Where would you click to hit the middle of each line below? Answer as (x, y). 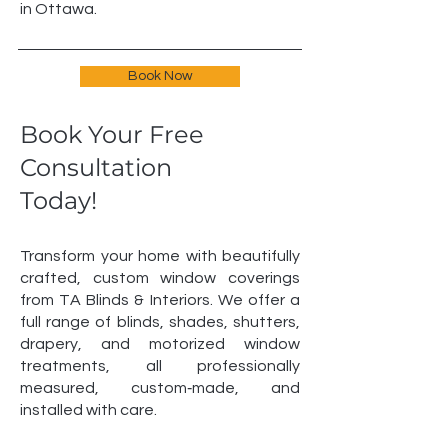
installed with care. (88, 410)
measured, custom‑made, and (160, 388)
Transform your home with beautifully (160, 256)
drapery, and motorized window (160, 344)
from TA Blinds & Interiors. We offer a (160, 300)
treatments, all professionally (160, 366)
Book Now (160, 76)
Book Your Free (112, 135)
